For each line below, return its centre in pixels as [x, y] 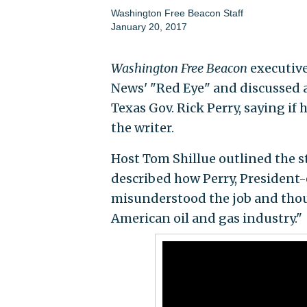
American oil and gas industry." [206, 219]
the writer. [142, 128]
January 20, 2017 [149, 27]
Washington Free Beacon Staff [177, 13]
